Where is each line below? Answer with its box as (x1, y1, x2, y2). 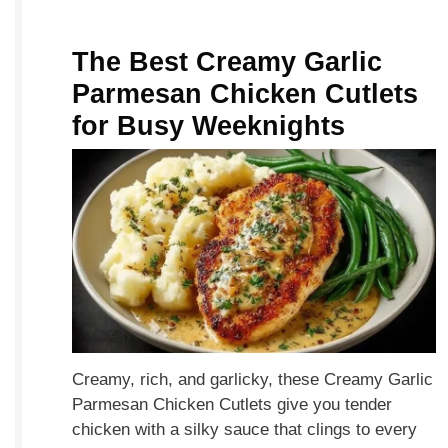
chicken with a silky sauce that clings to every (72, 420, 418, 439)
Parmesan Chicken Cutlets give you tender (72, 395, 393, 414)
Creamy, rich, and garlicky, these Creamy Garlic (72, 370, 434, 389)
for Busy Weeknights (72, 111, 346, 142)
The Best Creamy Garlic (72, 47, 383, 78)
